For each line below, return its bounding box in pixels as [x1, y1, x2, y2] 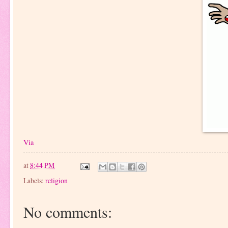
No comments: [23, 201, 112, 222]
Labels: [23, 175, 45, 185]
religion [45, 175, 68, 185]
